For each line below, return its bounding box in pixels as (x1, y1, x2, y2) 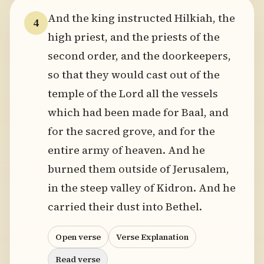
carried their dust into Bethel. (48, 199, 202, 214)
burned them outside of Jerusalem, (48, 161, 229, 176)
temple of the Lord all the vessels (48, 86, 218, 101)
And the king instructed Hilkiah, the (48, 11, 235, 25)
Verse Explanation (116, 231, 189, 243)
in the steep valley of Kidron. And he (48, 180, 236, 195)
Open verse (55, 231, 101, 243)
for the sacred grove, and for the (48, 124, 215, 138)
